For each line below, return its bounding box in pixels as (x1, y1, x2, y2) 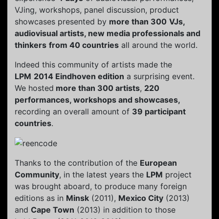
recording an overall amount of (15, 106, 132, 116)
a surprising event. (124, 71, 195, 81)
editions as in (15, 193, 66, 203)
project (163, 170, 192, 180)
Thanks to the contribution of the (15, 158, 140, 168)
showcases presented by (15, 16, 109, 26)
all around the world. (119, 40, 197, 50)
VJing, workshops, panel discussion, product (15, 4, 179, 15)
